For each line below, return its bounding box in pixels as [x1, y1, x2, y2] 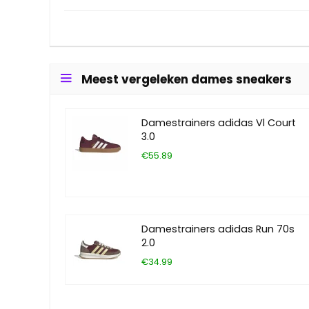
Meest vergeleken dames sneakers [81, 71, 292, 88]
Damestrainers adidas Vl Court [141, 116, 296, 130]
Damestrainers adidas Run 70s [141, 222, 295, 237]
